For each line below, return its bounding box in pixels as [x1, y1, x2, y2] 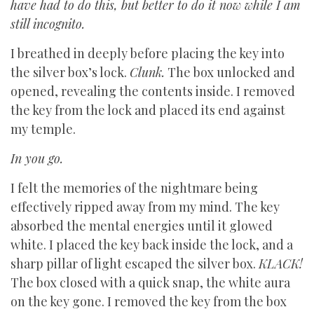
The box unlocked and [165, 64, 295, 81]
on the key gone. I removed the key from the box [11, 293, 287, 310]
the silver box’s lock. [11, 64, 130, 81]
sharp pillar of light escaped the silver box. [11, 255, 259, 272]
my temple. [11, 121, 76, 137]
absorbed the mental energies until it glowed [11, 217, 273, 234]
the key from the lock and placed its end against [11, 102, 285, 118]
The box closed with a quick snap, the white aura [11, 274, 290, 291]
